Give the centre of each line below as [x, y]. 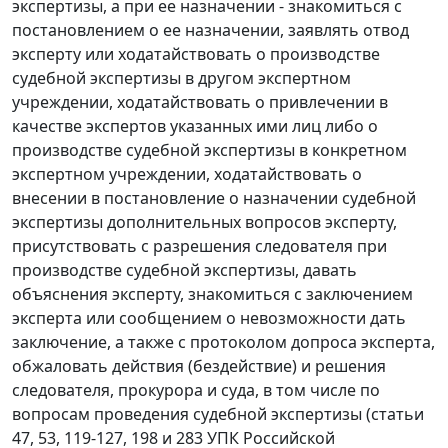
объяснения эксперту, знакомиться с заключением [212, 294]
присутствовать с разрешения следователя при [199, 246]
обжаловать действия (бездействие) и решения [199, 366]
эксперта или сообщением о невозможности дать [209, 318]
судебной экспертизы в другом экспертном [181, 78]
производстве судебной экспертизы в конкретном [209, 150]
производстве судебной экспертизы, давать [184, 270]
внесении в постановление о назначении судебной [214, 198]
